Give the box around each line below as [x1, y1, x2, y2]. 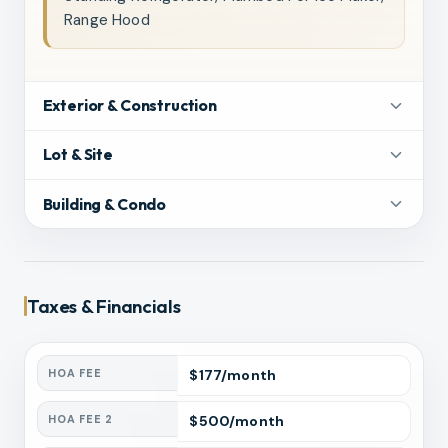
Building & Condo [42, 193, 167, 214]
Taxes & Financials [27, 294, 181, 319]
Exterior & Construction [42, 95, 217, 116]
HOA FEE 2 [48, 412, 114, 427]
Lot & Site [42, 144, 114, 165]
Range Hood [64, 9, 150, 30]
